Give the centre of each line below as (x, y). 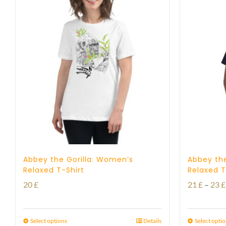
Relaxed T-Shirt (54, 170)
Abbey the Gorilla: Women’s (78, 159)
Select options (49, 221)
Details (152, 221)
